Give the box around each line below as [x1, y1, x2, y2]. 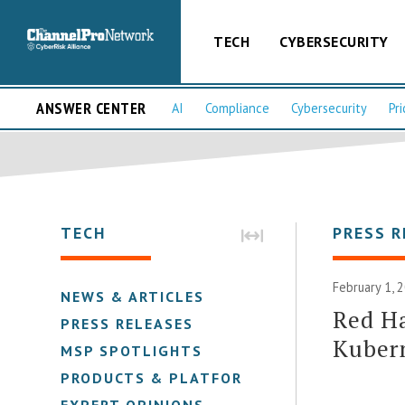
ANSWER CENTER [36, 98, 146, 119]
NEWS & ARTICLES [61, 287, 205, 306]
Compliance [205, 99, 269, 118]
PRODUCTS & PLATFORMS [61, 368, 267, 387]
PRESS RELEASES [61, 314, 194, 333]
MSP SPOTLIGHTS [61, 341, 203, 360]
